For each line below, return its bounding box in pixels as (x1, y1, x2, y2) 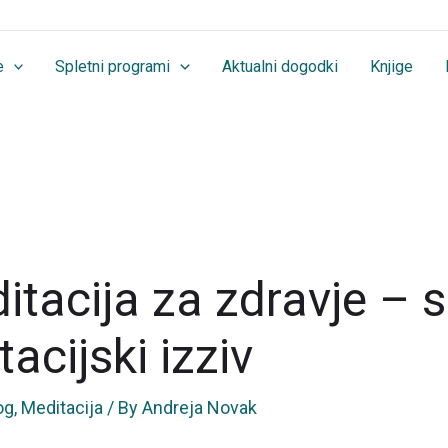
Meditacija (21, 397, 104, 419)
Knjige (369, 57, 413, 76)
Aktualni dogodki (221, 57, 338, 76)
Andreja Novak (142, 397, 258, 419)
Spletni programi (55, 57, 171, 76)
